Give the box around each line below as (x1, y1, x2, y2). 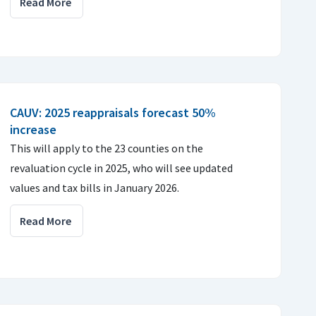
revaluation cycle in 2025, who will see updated (10, 161, 233, 175)
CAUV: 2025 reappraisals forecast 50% (10, 104, 216, 121)
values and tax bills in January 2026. (10, 181, 179, 195)
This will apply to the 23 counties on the (10, 141, 203, 155)
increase (10, 121, 56, 138)
